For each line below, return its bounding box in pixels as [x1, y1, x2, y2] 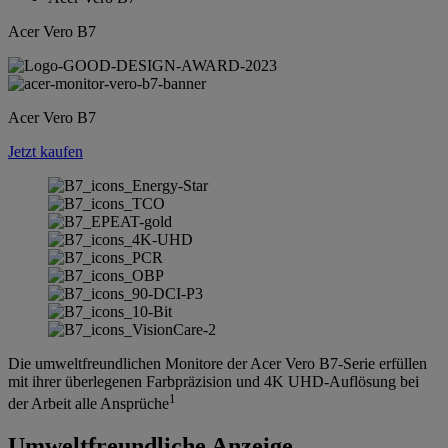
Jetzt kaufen [8, 142, 83, 160]
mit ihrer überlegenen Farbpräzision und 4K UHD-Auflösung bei [8, 372, 419, 390]
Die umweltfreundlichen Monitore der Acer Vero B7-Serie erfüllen [8, 354, 427, 372]
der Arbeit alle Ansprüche [8, 395, 169, 413]
